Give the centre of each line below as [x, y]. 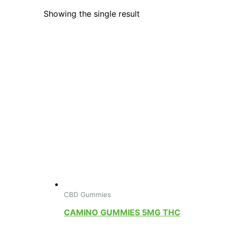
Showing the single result [92, 14]
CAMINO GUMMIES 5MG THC [122, 213]
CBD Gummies [88, 195]
